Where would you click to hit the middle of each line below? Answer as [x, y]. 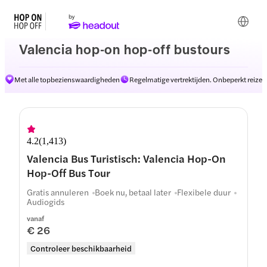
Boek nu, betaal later [133, 192]
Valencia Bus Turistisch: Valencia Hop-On [126, 158]
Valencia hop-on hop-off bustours [125, 49]
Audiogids [46, 201]
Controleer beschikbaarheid [81, 248]
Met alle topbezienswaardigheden [67, 79]
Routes [223, 86]
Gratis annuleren [58, 192]
